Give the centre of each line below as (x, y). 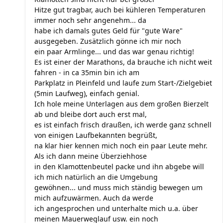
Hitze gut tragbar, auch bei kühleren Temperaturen (120, 10)
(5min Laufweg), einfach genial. (87, 93)
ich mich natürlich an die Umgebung (96, 177)
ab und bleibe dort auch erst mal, (91, 114)
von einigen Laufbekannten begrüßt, (96, 135)
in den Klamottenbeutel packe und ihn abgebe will (119, 167)
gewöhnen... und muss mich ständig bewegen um (118, 187)
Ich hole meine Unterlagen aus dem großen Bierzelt (121, 104)
